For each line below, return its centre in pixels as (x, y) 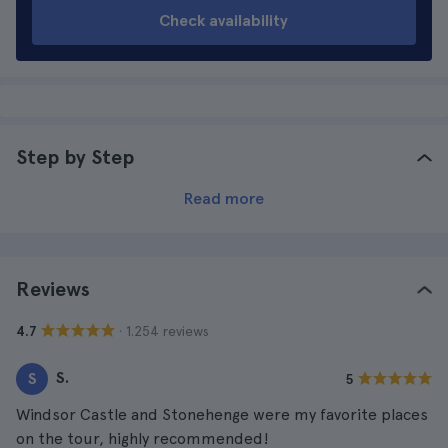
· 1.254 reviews (164, 330)
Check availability (224, 20)
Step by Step (75, 157)
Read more (224, 198)
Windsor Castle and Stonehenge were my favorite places (222, 414)
